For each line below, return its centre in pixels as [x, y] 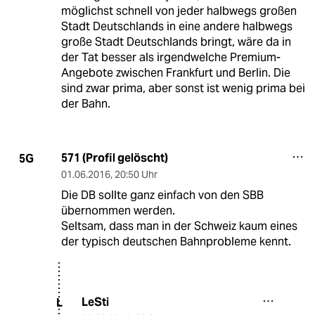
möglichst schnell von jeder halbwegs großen [179, 11]
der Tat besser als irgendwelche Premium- [171, 58]
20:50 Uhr [136, 175]
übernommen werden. [118, 211]
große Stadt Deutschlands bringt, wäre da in [176, 42]
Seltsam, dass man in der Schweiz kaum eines [179, 226]
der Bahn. [85, 104]
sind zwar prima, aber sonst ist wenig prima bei [183, 89]
